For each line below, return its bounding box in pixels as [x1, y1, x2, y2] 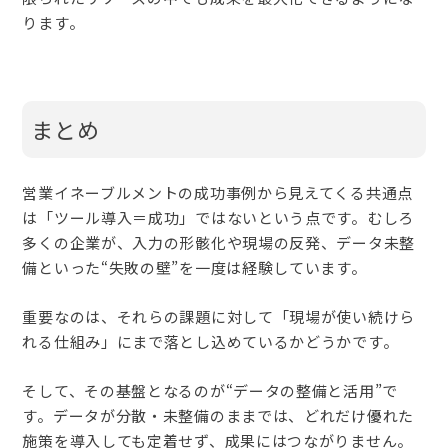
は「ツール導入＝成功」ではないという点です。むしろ [22, 207, 414, 229]
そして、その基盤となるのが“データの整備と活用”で [22, 380, 398, 402]
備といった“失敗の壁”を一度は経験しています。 [22, 257, 367, 279]
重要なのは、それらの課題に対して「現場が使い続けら [22, 306, 415, 328]
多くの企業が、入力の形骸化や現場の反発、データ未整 [22, 232, 415, 254]
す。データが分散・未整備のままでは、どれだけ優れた [22, 405, 414, 427]
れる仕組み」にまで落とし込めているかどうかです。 [22, 331, 399, 353]
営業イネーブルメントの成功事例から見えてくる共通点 [22, 182, 413, 204]
